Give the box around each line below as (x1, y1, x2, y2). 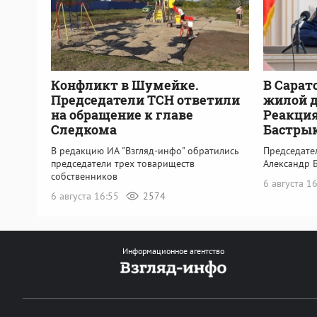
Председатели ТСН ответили (51, 91, 240, 108)
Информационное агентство (122, 246, 224, 256)
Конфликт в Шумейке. (51, 76, 199, 93)
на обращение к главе (51, 105, 193, 123)
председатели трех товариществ (51, 156, 195, 170)
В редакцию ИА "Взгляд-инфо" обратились (51, 144, 239, 157)
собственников (51, 169, 117, 183)
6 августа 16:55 (51, 189, 122, 202)
